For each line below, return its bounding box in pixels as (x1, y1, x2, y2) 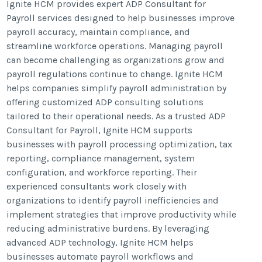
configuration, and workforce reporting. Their (6, 166, 198, 178)
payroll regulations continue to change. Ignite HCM (6, 68, 223, 80)
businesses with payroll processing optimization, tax (6, 138, 233, 150)
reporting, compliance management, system (6, 152, 195, 164)
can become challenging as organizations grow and (6, 54, 225, 65)
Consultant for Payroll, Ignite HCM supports (6, 124, 193, 136)
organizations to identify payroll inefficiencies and (6, 194, 219, 206)
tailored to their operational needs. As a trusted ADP (6, 110, 226, 122)
